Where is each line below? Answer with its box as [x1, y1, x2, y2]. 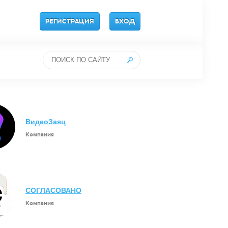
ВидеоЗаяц [25, 118, 66, 126]
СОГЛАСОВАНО [25, 186, 81, 194]
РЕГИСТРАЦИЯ [45, 17, 94, 26]
